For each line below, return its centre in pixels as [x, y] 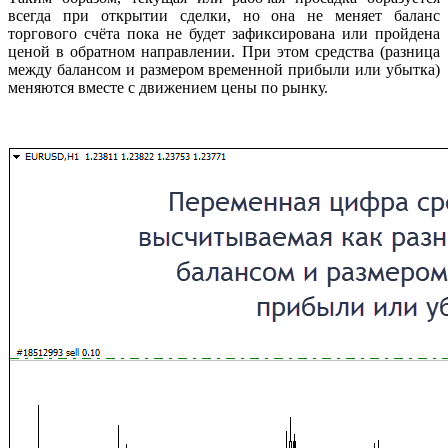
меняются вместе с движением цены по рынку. [168, 87]
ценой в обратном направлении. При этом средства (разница [224, 51]
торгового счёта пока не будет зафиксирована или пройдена [224, 33]
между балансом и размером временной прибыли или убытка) [224, 69]
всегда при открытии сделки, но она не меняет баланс [224, 15]
